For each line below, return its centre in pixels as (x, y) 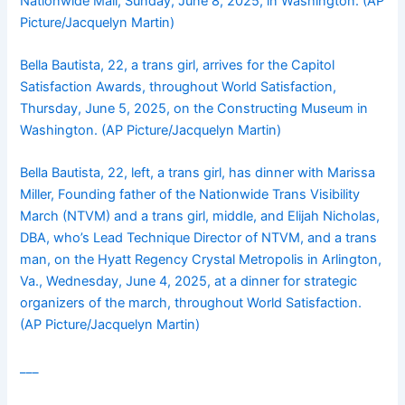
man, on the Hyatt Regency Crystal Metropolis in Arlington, (201, 260)
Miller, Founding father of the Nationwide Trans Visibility (190, 195)
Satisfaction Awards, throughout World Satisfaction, (179, 87)
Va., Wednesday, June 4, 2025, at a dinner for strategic (189, 282)
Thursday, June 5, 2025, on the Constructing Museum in (194, 109)
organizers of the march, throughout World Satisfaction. (191, 303)
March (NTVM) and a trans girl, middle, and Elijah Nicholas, (200, 217)
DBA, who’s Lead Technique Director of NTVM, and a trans (199, 238)
